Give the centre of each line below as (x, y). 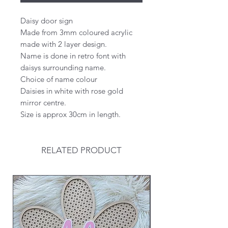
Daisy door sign (47, 21)
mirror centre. (43, 103)
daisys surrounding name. (63, 68)
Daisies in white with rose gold (72, 91)
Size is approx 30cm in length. (70, 115)
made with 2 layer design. (64, 44)
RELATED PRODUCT (81, 150)
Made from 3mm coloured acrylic (76, 33)
